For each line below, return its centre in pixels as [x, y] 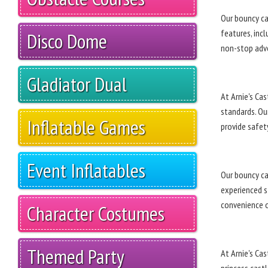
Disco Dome [67, 41]
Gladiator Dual [77, 84]
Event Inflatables [86, 170]
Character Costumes [96, 214]
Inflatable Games [86, 127]
